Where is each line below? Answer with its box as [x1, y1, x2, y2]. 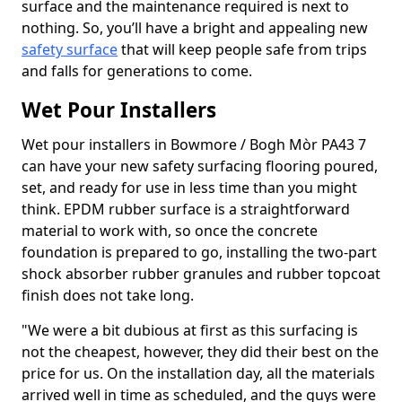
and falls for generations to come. [22, 61, 256, 81]
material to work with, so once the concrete [22, 221, 318, 240]
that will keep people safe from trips [118, 39, 367, 59]
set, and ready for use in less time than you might [22, 178, 357, 197]
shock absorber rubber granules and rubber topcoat [22, 264, 380, 284]
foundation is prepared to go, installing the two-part [22, 242, 377, 262]
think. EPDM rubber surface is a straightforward [22, 199, 350, 219]
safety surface [22, 39, 118, 59]
